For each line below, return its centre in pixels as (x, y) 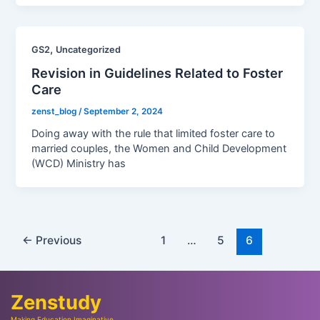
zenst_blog (55, 112)
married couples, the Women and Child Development (159, 149)
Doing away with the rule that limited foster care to (154, 134)
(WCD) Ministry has (79, 164)
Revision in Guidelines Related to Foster (157, 73)
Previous (57, 241)
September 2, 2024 (124, 112)
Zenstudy (56, 302)
